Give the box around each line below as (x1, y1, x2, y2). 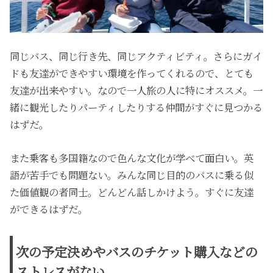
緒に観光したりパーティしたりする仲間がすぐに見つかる (10, 100, 263, 115)
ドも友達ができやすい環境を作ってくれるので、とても (10, 66, 254, 81)
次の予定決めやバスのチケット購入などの (16, 241, 258, 261)
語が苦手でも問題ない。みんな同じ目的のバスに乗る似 (10, 167, 254, 182)
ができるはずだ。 (10, 201, 88, 216)
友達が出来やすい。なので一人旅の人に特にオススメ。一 (10, 83, 263, 98)
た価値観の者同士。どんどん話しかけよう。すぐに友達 (10, 184, 254, 199)
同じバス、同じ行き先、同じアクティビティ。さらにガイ (10, 49, 263, 64)
